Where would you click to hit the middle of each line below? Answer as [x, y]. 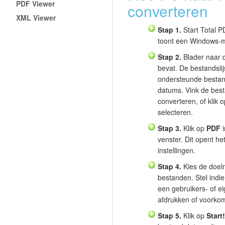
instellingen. [177, 150]
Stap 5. [170, 216]
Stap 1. [170, 30]
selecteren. [175, 112]
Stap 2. [170, 57]
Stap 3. [170, 128]
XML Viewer [36, 17]
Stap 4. [170, 166]
